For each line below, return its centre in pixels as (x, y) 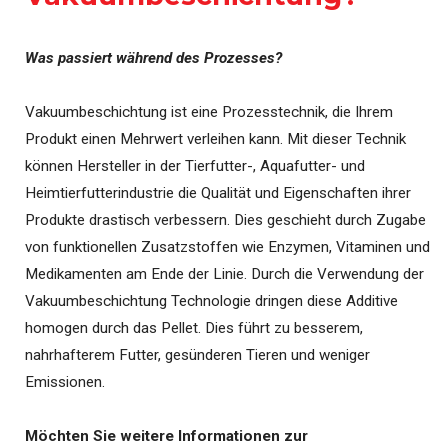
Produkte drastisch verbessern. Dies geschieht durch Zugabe (225, 220)
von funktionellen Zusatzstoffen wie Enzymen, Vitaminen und (227, 247)
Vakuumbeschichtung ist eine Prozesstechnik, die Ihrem (209, 112)
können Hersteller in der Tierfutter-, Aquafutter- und (195, 166)
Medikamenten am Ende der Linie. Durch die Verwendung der (224, 274)
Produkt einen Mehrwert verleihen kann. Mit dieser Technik (215, 139)
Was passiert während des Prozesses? (153, 58)
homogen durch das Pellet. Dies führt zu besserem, (194, 328)
